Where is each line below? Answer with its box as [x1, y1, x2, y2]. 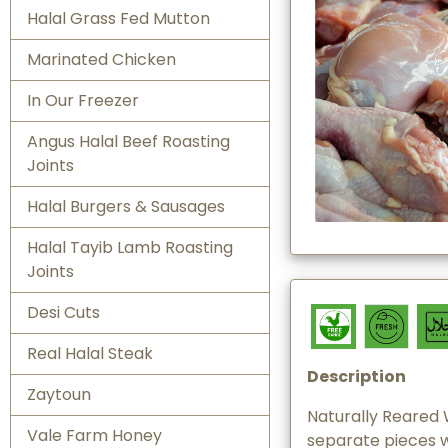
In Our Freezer [27, 88, 139, 112]
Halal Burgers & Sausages [27, 194, 225, 218]
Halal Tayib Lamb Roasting [27, 235, 233, 259]
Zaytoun [27, 382, 91, 406]
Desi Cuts [27, 300, 100, 324]
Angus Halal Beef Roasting [27, 129, 230, 153]
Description [306, 364, 406, 388]
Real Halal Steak [27, 341, 153, 365]
